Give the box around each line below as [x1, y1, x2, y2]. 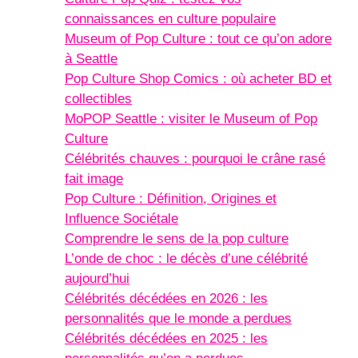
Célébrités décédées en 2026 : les [65, 290, 268, 306]
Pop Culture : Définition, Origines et [65, 190, 276, 206]
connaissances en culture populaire [65, 10, 276, 26]
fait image [65, 170, 123, 186]
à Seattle [65, 50, 117, 66]
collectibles [65, 90, 132, 106]
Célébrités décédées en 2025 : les [65, 330, 268, 346]
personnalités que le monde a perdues [65, 310, 292, 326]
